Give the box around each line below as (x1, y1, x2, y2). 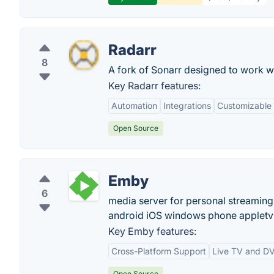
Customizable (217, 100, 272, 111)
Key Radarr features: (108, 80, 201, 92)
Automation (111, 100, 157, 111)
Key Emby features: (108, 225, 196, 237)
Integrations (163, 100, 211, 111)
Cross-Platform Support (111, 246, 206, 256)
